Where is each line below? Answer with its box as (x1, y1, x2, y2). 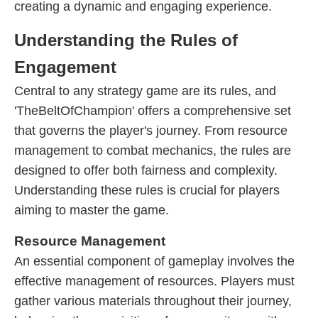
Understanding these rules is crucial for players (14, 183, 280, 197)
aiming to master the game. (14, 203, 169, 217)
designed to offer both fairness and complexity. (14, 163, 278, 177)
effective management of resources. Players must (14, 274, 295, 288)
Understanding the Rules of (14, 31, 238, 50)
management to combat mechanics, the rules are (14, 143, 291, 158)
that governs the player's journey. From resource (14, 124, 287, 138)
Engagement (14, 57, 116, 77)
